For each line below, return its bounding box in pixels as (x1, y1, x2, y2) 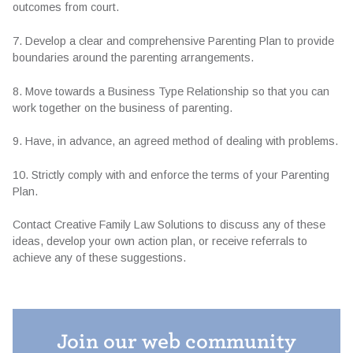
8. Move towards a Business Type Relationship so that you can (13, 84, 329, 98)
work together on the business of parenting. (13, 101, 232, 114)
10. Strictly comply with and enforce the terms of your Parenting (13, 168, 329, 181)
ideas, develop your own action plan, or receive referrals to (13, 235, 307, 248)
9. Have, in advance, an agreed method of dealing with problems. (13, 135, 338, 148)
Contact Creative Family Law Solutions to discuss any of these (13, 218, 325, 232)
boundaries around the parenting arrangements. (13, 51, 254, 65)
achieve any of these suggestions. (13, 251, 186, 265)
